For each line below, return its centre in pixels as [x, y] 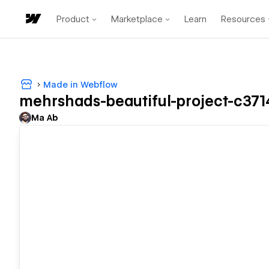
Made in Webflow [80, 84]
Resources [243, 19]
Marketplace [137, 19]
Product [73, 19]
